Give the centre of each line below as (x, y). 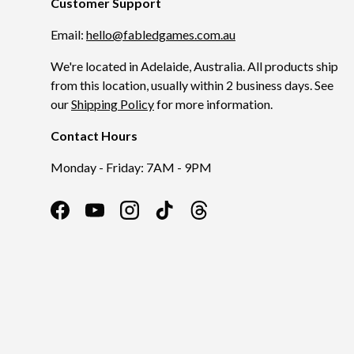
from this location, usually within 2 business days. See (192, 85)
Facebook (87, 218)
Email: (68, 34)
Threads (220, 218)
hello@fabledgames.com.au (161, 34)
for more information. (213, 104)
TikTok (183, 218)
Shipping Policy (113, 104)
